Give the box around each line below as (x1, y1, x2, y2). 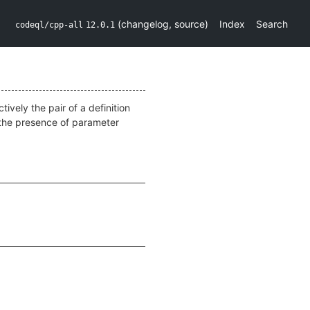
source (174, 17, 205, 30)
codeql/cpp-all (15, 19, 83, 30)
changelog (121, 17, 169, 30)
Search (256, 17, 288, 30)
